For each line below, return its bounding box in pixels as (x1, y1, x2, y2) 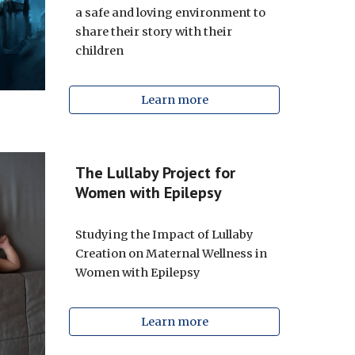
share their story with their (74, 25, 232, 39)
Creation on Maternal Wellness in (74, 246, 267, 261)
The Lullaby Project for (74, 162, 235, 183)
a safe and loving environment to (74, 6, 265, 20)
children (74, 44, 124, 58)
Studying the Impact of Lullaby (74, 227, 254, 242)
